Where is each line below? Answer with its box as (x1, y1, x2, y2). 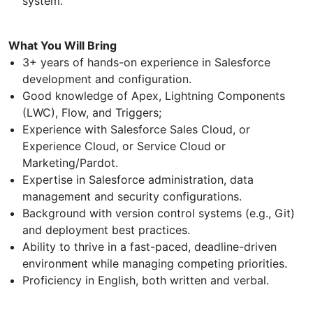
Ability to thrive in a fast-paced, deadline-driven (22, 239, 277, 254)
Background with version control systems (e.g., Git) (22, 205, 295, 220)
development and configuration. (22, 71, 191, 86)
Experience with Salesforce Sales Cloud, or (22, 122, 250, 136)
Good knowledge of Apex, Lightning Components (22, 88, 285, 103)
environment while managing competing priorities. (22, 256, 287, 270)
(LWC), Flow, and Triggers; (22, 105, 161, 119)
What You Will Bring (8, 38, 117, 52)
